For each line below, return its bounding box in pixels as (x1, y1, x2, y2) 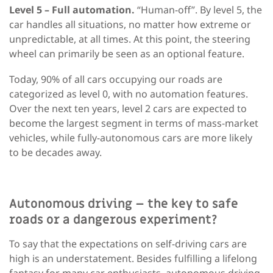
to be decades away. (9, 146, 102, 160)
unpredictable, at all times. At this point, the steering (9, 32, 250, 46)
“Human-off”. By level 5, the (137, 3, 262, 17)
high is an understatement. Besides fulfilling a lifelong (9, 252, 257, 266)
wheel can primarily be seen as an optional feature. (9, 47, 244, 61)
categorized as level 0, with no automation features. (9, 87, 248, 101)
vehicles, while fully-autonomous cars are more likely (9, 131, 252, 145)
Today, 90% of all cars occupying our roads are (9, 73, 222, 87)
